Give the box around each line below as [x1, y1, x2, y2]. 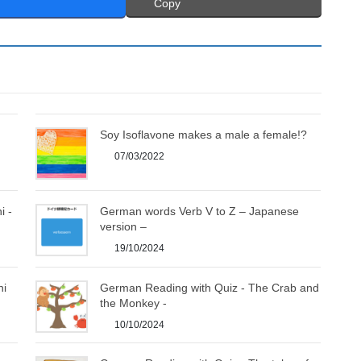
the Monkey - [100, 296, 168, 309]
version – [100, 219, 147, 233]
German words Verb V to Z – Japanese [100, 204, 300, 218]
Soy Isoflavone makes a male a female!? [100, 128, 308, 141]
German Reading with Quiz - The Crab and [100, 280, 320, 294]
